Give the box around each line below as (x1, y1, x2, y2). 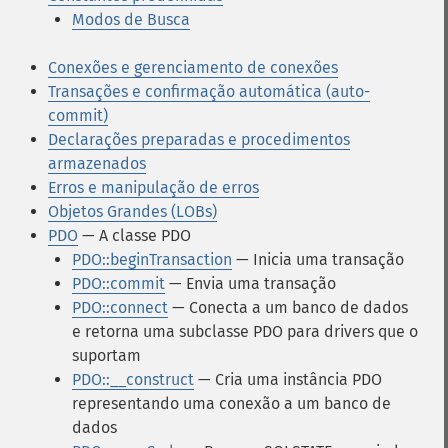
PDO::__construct (72, 370, 194, 389)
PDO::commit (72, 274, 165, 293)
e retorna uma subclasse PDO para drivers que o (72, 322, 418, 341)
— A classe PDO (78, 226, 191, 245)
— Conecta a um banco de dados (168, 298, 408, 317)
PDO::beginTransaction (72, 250, 232, 269)
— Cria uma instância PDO (194, 370, 382, 389)
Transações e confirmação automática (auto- (48, 82, 370, 101)
